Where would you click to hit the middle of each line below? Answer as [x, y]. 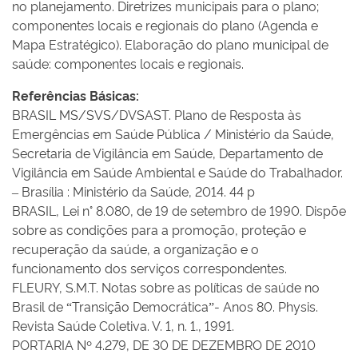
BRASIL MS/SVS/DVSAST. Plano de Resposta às [157, 114]
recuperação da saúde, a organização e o [135, 249]
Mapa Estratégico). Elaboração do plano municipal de [170, 44]
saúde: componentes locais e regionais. [128, 63]
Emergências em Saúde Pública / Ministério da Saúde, [173, 133]
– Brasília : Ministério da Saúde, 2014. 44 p [133, 191]
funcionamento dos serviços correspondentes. [149, 268]
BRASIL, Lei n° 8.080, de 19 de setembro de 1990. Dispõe [179, 210]
